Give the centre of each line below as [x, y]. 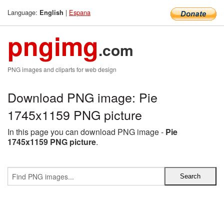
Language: [23, 12]
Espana [80, 12]
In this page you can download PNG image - [86, 132]
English [51, 12]
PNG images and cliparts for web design [62, 69]
